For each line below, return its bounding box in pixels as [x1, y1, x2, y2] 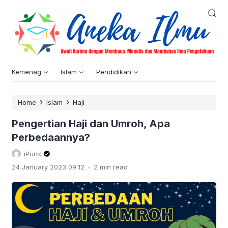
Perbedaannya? [12, 131, 90, 144]
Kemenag [12, 68, 41, 76]
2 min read [94, 163, 128, 171]
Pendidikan [96, 68, 131, 76]
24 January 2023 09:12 [12, 163, 84, 171]
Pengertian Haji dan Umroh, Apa [12, 118, 170, 130]
